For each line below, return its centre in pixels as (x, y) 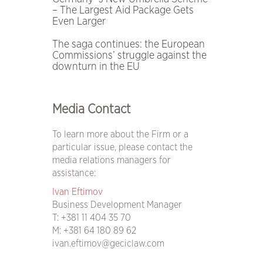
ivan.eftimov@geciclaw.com (108, 244)
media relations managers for (111, 160)
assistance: (74, 173)
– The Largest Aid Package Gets (123, 11)
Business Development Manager (117, 205)
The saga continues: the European (128, 45)
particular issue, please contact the (122, 147)
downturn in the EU (96, 67)
